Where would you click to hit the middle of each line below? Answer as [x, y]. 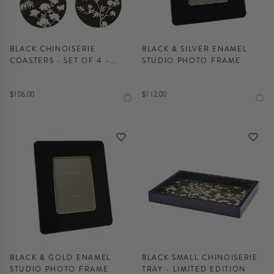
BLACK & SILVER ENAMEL [195, 49]
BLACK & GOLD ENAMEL [61, 257]
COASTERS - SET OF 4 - [60, 61]
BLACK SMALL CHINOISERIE [200, 257]
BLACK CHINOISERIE [53, 49]
